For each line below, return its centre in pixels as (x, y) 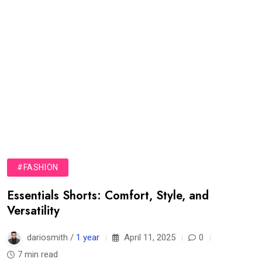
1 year (88, 238)
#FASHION (38, 168)
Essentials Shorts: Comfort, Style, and (108, 196)
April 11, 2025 (149, 238)
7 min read (38, 255)
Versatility (33, 211)
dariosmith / (51, 238)
